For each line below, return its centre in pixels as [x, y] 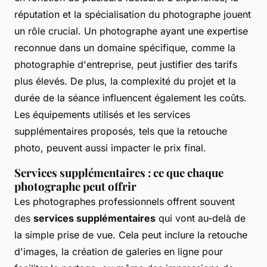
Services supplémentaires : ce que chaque [119, 173]
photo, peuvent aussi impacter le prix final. [110, 148]
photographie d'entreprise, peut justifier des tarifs [126, 65]
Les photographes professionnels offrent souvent [125, 202]
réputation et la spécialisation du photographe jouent [133, 15]
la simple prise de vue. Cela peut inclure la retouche [131, 235]
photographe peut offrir [75, 187]
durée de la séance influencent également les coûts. [131, 98]
